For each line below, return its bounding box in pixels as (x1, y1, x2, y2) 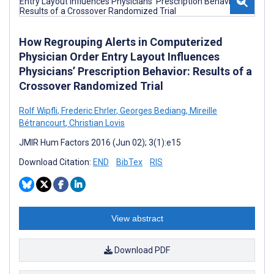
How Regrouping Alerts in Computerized (19, 35, 223, 48)
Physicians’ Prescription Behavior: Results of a (19, 64, 252, 78)
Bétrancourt (19, 117, 65, 128)
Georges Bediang (118, 105, 186, 116)
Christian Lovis (67, 117, 125, 128)
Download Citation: (19, 157, 93, 167)
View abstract (111, 213, 163, 223)
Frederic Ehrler (59, 105, 116, 116)
